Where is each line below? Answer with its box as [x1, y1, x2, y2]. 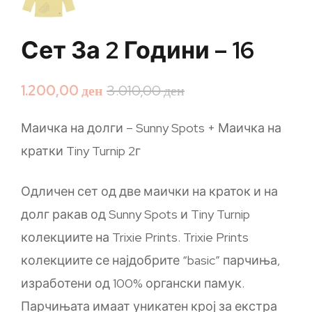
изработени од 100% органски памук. [21, 275, 244, 291]
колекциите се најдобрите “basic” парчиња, [21, 252, 281, 268]
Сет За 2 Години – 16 [21, 34, 254, 65]
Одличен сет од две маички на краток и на [21, 183, 278, 199]
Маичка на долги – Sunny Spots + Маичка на [21, 120, 281, 136]
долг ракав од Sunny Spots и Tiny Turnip [21, 206, 250, 222]
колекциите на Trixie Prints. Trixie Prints [21, 229, 249, 245]
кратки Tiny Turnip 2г [21, 143, 141, 159]
